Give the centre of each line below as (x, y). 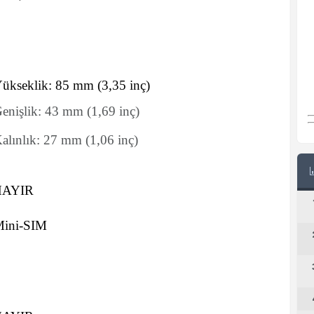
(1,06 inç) (112, 140)
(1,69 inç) (113, 111)
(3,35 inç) (124, 85)
